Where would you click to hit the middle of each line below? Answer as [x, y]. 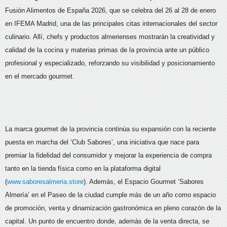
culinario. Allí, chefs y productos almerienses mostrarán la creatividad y [110, 37]
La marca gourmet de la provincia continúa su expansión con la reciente [110, 129]
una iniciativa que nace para [158, 142]
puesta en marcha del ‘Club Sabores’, [60, 142]
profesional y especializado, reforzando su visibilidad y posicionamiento [110, 63]
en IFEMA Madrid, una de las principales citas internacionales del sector [111, 24]
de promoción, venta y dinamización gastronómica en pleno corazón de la [113, 208]
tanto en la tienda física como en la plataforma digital [83, 169]
